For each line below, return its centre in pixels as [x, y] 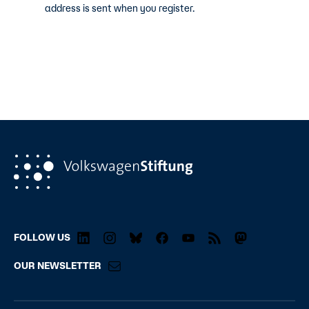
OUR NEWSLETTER [58, 265]
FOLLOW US [42, 238]
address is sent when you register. [121, 8]
